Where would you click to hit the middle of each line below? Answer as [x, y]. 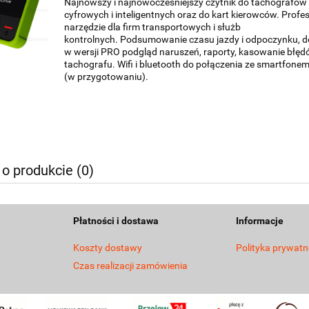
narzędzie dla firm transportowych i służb [153, 27]
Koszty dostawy [108, 248]
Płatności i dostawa [116, 221]
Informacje [260, 221]
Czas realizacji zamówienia [130, 265]
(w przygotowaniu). [107, 77]
